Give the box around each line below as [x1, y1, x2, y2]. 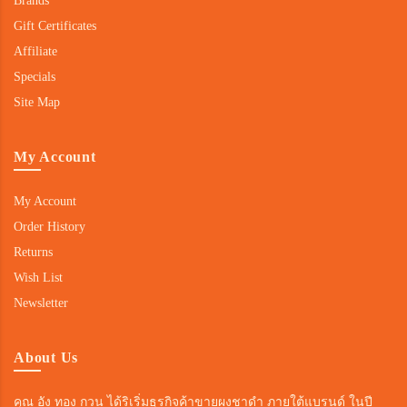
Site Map [14, 95, 60, 110]
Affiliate [14, 45, 57, 59]
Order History [14, 220, 85, 234]
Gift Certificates [14, 19, 96, 34]
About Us [14, 350, 78, 366]
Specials [14, 70, 55, 84]
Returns [14, 245, 53, 260]
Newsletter [14, 296, 68, 311]
